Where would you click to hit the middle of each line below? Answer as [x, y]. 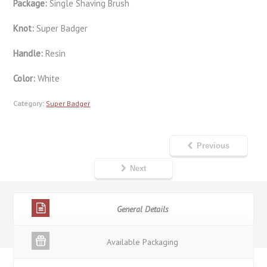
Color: [26, 79]
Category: [29, 104]
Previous [213, 146]
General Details [142, 209]
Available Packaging [142, 242]
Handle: [30, 54]
